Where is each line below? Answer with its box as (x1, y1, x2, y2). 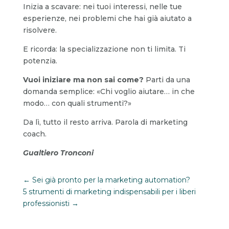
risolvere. (22, 25, 57, 35)
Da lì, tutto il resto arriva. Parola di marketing (22, 117, 188, 127)
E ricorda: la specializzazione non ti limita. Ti (22, 44, 186, 54)
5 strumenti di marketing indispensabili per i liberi (22, 187, 196, 196)
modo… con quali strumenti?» (22, 98, 131, 108)
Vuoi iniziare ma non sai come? (22, 75, 144, 84)
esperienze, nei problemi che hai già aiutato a (22, 13, 192, 23)
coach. (22, 129, 47, 139)
